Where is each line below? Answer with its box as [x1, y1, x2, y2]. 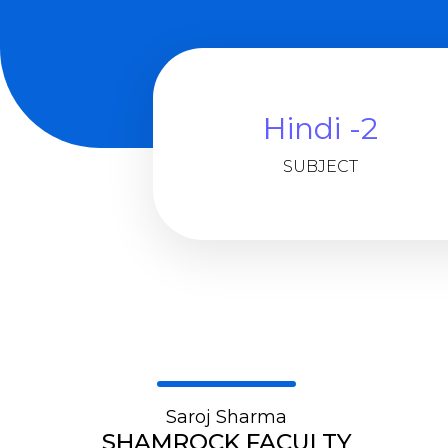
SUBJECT [282, 156, 358, 176]
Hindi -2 [262, 109, 378, 147]
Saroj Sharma [166, 405, 288, 428]
